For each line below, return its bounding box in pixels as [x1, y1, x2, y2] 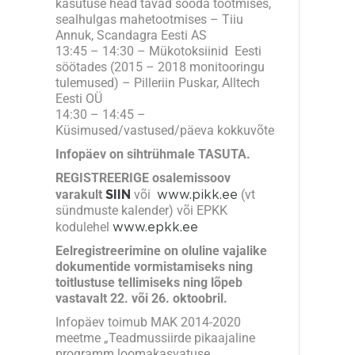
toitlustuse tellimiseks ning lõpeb [55, 274, 242, 290]
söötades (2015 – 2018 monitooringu [55, 59, 265, 74]
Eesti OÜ [55, 90, 102, 106]
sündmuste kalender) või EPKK [55, 202, 227, 218]
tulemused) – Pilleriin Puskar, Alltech [55, 74, 260, 90]
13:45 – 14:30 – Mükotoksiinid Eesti [55, 43, 261, 59]
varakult [55, 186, 105, 202]
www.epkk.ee [113, 219, 198, 234]
